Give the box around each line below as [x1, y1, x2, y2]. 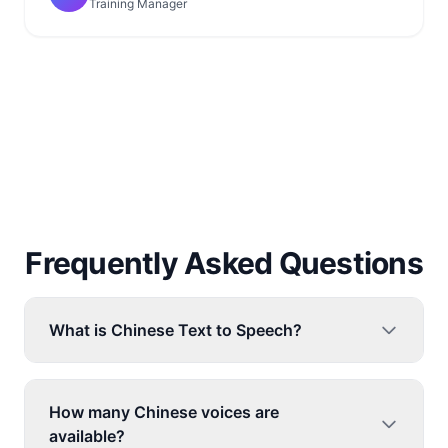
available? [49, 426, 125, 446]
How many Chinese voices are [49, 402, 279, 422]
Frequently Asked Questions [25, 245, 423, 281]
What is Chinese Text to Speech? [49, 320, 302, 340]
